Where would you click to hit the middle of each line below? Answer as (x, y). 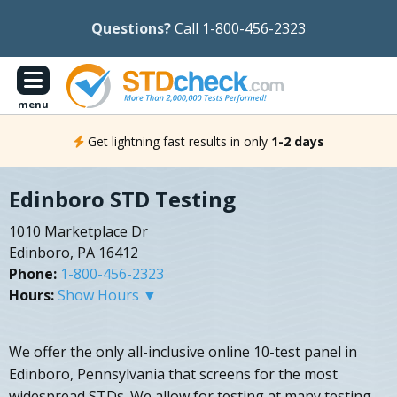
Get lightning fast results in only (177, 141)
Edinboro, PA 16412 (74, 253)
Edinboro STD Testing (122, 199)
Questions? (131, 28)
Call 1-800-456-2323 (240, 28)
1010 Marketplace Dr (78, 232)
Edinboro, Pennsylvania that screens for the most (173, 374)
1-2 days (297, 141)
